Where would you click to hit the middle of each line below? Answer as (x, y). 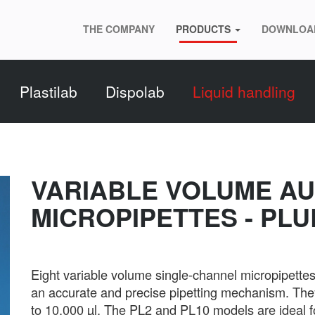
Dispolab (135, 91)
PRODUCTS (205, 29)
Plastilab (49, 91)
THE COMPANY (119, 29)
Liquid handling (244, 91)
